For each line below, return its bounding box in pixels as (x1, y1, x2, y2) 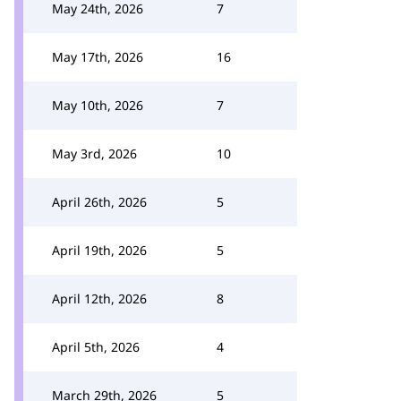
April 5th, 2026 (52, 338, 140, 355)
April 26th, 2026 (52, 193, 147, 210)
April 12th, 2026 (52, 290, 147, 307)
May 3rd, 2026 (52, 145, 137, 162)
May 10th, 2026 (52, 97, 143, 114)
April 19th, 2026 (52, 242, 147, 259)
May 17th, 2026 (52, 48, 143, 65)
